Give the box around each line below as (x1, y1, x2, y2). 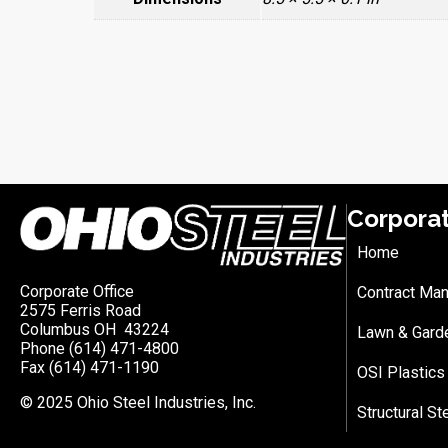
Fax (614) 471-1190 (20, 358, 159, 378)
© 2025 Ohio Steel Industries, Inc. (20, 393, 256, 413)
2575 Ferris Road (20, 301, 141, 321)
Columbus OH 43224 (20, 320, 169, 340)
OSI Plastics (357, 362, 445, 382)
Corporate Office (20, 282, 134, 302)
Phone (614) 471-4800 (20, 339, 179, 359)
